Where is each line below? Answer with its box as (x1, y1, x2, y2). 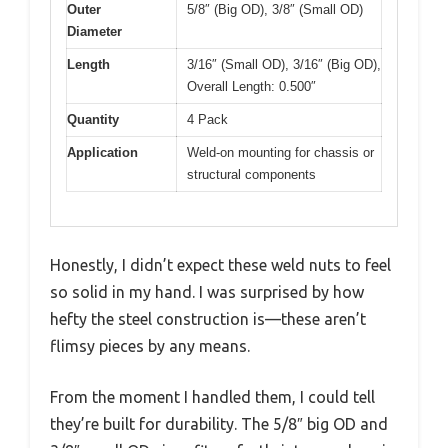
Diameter (67, 23, 122, 39)
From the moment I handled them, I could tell (50, 388, 375, 407)
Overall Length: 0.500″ (187, 78, 316, 94)
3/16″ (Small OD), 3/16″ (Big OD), (187, 56, 381, 72)
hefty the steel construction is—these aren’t (50, 310, 366, 329)
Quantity (67, 111, 119, 127)
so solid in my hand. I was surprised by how (50, 283, 364, 302)
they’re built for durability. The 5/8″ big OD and (50, 415, 388, 434)
